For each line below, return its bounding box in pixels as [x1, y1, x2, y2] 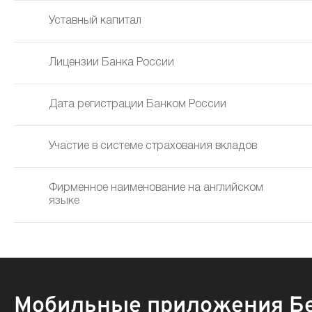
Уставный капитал [49, 16, 141, 26]
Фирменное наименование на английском [49, 183, 263, 193]
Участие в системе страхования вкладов [49, 141, 257, 151]
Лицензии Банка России [49, 58, 174, 68]
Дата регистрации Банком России [49, 100, 226, 109]
